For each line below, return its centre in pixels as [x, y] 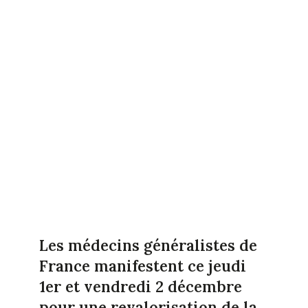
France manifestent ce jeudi [142, 266]
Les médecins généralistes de [148, 246]
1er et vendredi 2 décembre [140, 287]
